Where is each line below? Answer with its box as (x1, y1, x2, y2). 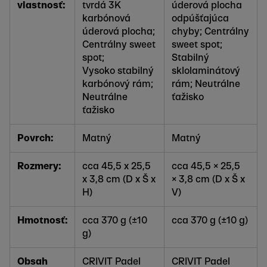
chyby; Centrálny (172, 26, 249, 37)
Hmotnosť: (17, 215, 67, 226)
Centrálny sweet (82, 39, 156, 50)
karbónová (82, 13, 131, 24)
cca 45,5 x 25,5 (82, 160, 151, 172)
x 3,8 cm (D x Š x (82, 173, 156, 185)
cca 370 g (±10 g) (172, 215, 248, 226)
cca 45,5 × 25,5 (172, 160, 240, 172)
